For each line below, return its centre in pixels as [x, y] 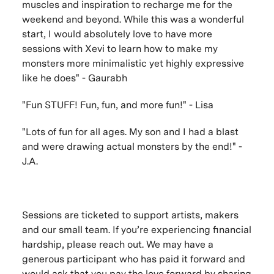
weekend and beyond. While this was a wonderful [133, 20]
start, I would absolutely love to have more [117, 34]
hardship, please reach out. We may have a [117, 245]
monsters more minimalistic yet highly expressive [133, 64]
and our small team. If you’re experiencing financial [136, 230]
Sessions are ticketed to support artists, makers [130, 215]
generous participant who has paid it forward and [133, 259]
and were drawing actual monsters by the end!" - [132, 147]
